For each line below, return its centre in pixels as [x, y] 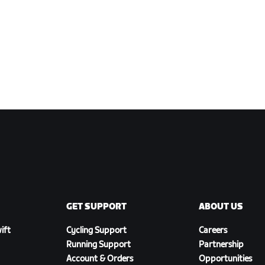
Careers [213, 230]
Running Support [98, 244]
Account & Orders [100, 258]
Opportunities [225, 258]
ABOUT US [221, 206]
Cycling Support [96, 230]
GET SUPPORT [96, 206]
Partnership [221, 244]
